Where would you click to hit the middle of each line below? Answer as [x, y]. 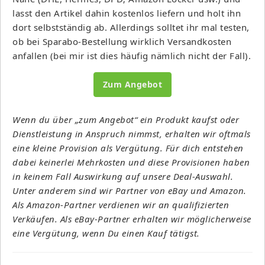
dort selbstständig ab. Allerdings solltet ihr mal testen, [131, 27]
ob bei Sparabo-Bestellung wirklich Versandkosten [122, 41]
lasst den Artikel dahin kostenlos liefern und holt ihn [127, 13]
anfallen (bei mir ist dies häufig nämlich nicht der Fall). [132, 55]
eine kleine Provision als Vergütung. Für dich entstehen [128, 148]
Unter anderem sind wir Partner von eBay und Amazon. [130, 190]
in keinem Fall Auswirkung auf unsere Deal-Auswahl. [123, 176]
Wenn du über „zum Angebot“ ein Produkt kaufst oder [126, 119]
